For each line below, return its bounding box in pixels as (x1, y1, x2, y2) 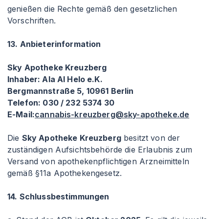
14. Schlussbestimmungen (7, 192, 109, 201)
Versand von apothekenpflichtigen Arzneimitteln (7, 156, 189, 166)
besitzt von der (121, 133, 180, 143)
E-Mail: (7, 109, 35, 119)
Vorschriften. (7, 16, 56, 25)
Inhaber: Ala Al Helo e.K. (7, 74, 103, 84)
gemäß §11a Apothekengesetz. (7, 168, 122, 178)
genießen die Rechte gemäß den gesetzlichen (7, 4, 177, 14)
